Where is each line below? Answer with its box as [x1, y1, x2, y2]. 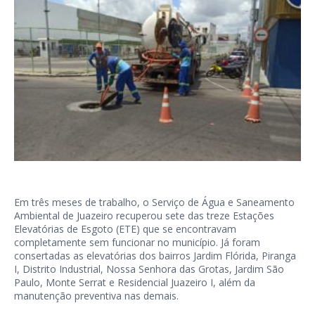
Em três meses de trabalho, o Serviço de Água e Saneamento [14, 195, 295, 209]
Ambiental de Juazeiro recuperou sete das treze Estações [14, 208, 274, 222]
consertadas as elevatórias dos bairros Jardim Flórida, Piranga [14, 248, 296, 262]
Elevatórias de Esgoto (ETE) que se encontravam [14, 221, 236, 236]
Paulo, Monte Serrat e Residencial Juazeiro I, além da [14, 275, 255, 289]
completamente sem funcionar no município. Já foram [14, 235, 260, 249]
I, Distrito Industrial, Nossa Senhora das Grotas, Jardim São [14, 262, 284, 276]
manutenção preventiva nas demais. [14, 288, 179, 302]
